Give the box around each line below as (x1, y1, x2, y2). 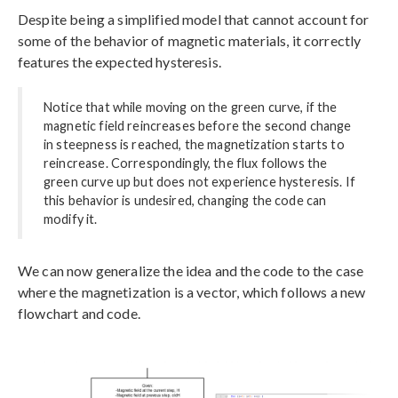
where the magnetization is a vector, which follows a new (18, 283, 366, 300)
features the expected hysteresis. (18, 52, 221, 70)
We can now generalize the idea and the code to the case (18, 261, 364, 279)
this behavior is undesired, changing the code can (44, 192, 327, 208)
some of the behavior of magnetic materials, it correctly (18, 31, 362, 49)
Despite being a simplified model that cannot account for (18, 10, 370, 28)
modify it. (44, 211, 98, 227)
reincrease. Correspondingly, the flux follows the (44, 155, 328, 171)
